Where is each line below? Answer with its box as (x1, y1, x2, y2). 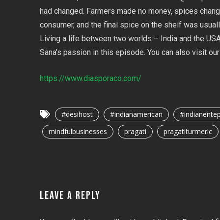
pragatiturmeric (163, 126, 212, 136)
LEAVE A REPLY (39, 189, 101, 202)
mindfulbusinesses (48, 126, 107, 136)
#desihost (61, 109, 93, 119)
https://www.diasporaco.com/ (39, 73, 141, 83)
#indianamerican (110, 109, 163, 119)
